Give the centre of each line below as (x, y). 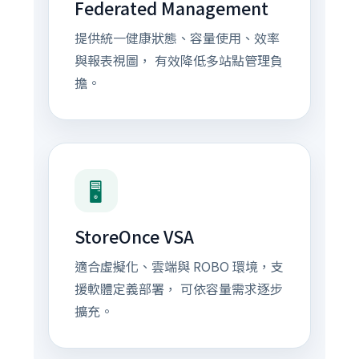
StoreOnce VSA (134, 236)
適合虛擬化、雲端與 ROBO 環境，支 (179, 266)
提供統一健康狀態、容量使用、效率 (177, 38)
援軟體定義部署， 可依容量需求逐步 (178, 288)
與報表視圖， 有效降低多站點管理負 (178, 60)
